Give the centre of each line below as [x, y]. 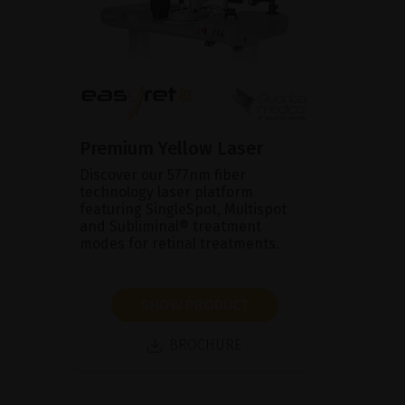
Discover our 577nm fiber [163, 174]
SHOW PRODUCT [194, 305]
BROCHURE [205, 344]
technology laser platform [166, 192]
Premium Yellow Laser [171, 148]
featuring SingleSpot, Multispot [183, 209]
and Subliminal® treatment [170, 226]
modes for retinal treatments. [179, 243]
